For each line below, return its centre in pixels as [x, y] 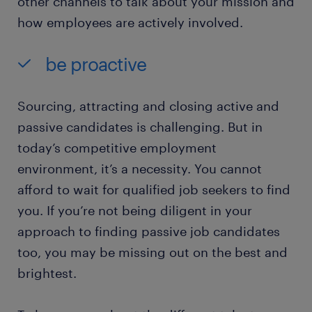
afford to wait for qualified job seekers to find [154, 190]
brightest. [47, 273]
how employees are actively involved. [130, 23]
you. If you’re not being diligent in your [135, 211]
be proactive [96, 64]
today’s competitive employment [117, 148]
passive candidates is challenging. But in [140, 127]
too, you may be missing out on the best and [153, 252]
